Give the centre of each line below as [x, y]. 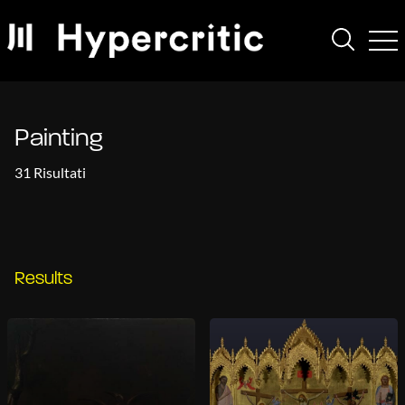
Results [43, 279]
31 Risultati [50, 172]
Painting [59, 139]
